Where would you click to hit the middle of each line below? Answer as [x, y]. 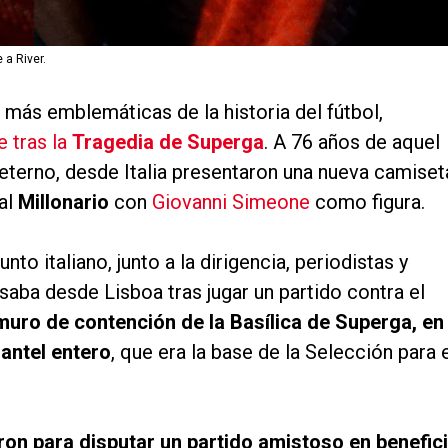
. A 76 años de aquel [352, 142]
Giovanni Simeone [231, 202]
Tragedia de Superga [168, 142]
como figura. [367, 202]
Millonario [63, 202]
